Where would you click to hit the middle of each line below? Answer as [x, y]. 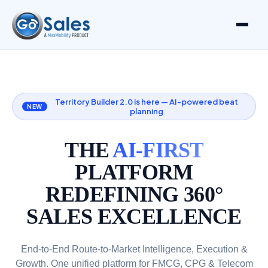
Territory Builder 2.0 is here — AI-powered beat [146, 102]
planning [146, 111]
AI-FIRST [158, 150]
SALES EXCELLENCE [134, 217]
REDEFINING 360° [134, 194]
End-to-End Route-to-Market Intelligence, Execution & [134, 249]
